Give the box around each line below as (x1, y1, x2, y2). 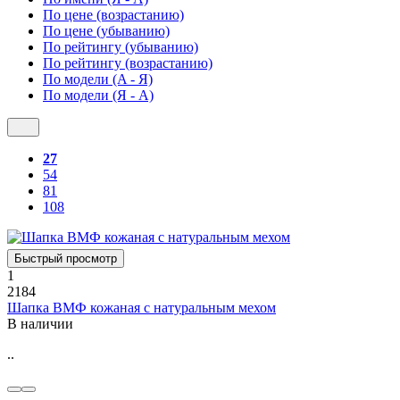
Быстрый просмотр (14, 251, 117, 265)
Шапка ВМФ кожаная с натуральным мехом (7, 299, 276, 315)
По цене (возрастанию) (43, 6, 184, 22)
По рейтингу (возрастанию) (43, 54, 212, 71)
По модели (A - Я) (43, 71, 153, 87)
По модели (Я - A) (43, 87, 154, 103)
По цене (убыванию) (43, 22, 170, 38)
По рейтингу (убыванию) (43, 38, 198, 54)
